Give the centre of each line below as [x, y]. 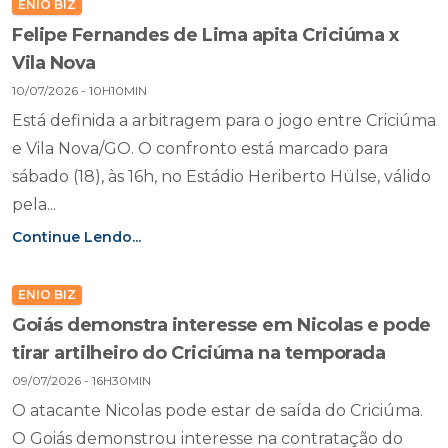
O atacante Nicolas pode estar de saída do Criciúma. [217, 410]
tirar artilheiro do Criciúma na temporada [199, 353]
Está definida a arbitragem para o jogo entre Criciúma [224, 120]
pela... [34, 204]
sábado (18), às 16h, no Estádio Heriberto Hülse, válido [221, 176]
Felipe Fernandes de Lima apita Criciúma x [205, 35]
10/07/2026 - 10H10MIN [79, 90]
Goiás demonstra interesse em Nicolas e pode [221, 325]
